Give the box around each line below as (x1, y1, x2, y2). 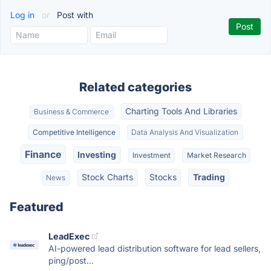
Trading (192, 172, 225, 183)
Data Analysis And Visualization (131, 127, 239, 137)
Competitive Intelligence (32, 127, 116, 137)
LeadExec (48, 230, 90, 241)
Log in (10, 10, 37, 20)
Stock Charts (82, 172, 134, 183)
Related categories (79, 80, 192, 94)
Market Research (186, 150, 246, 160)
